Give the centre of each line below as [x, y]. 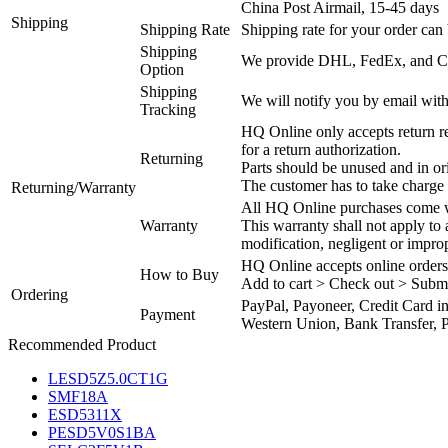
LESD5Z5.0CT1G [108, 378]
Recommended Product [82, 344]
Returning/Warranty [73, 187]
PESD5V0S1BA [102, 432]
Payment [167, 314]
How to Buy [179, 274]
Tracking [168, 109]
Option [162, 69]
